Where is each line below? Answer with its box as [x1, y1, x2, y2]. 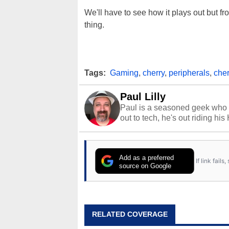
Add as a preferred [119, 154, 174, 162]
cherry [143, 68, 165, 78]
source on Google [119, 162, 172, 170]
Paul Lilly [120, 91, 166, 103]
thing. [84, 20, 104, 30]
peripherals [169, 68, 210, 78]
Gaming [110, 68, 139, 78]
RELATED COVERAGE [92, 210, 168, 219]
